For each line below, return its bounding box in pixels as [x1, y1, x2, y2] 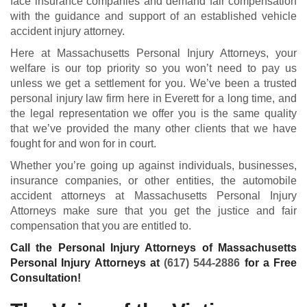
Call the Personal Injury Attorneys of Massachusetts [10, 242, 297, 254]
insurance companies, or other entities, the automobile [10, 175, 297, 187]
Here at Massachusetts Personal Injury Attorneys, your [10, 47, 297, 60]
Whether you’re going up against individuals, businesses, [10, 160, 297, 172]
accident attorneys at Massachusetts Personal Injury [10, 190, 297, 202]
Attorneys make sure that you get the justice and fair [10, 205, 297, 217]
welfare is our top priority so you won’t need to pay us [10, 62, 297, 75]
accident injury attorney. [10, 25, 125, 38]
